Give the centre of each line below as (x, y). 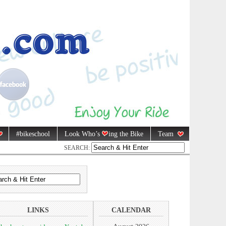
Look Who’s (83, 134)
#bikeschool (33, 134)
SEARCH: (78, 148)
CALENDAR (131, 210)
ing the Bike (126, 134)
